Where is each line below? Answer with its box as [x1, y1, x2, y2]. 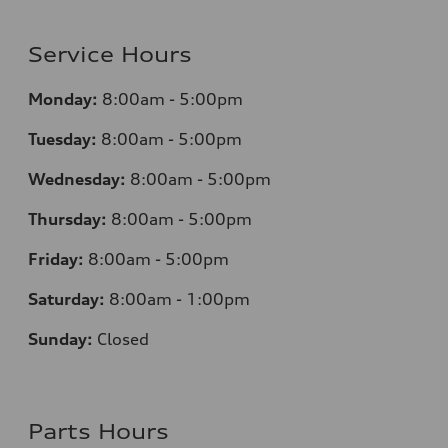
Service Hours [28, 41, 192, 67]
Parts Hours [28, 418, 169, 444]
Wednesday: [28, 168, 126, 189]
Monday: [28, 88, 98, 109]
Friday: [28, 248, 84, 269]
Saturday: [28, 288, 105, 309]
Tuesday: [28, 128, 97, 149]
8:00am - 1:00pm [105, 288, 250, 309]
